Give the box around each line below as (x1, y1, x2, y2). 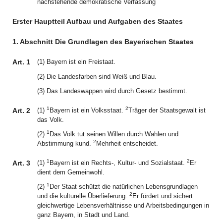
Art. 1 (12, 58, 30, 66)
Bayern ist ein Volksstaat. (50, 107, 125, 114)
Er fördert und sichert (132, 192, 193, 200)
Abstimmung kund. (37, 140, 93, 147)
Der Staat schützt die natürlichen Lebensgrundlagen (50, 183, 198, 190)
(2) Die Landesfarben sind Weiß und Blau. (37, 73, 157, 80)
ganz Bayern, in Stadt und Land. (37, 211, 130, 219)
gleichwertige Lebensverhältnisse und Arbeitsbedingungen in (37, 202, 209, 209)
